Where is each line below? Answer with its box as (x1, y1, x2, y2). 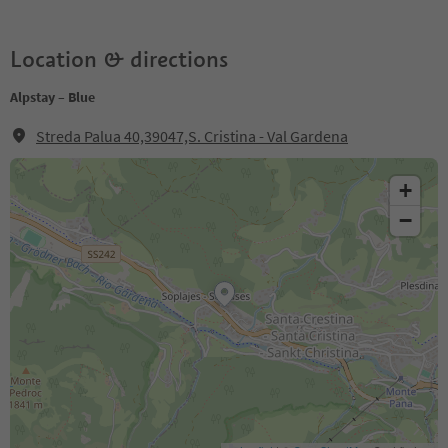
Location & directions (10, 45, 228, 73)
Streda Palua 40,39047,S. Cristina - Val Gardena (36, 126, 348, 146)
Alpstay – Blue (10, 88, 95, 106)
